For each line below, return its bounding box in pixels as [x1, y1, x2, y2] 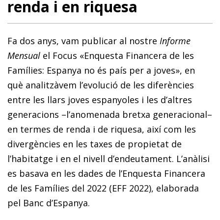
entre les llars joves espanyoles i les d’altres [7, 93, 192, 106]
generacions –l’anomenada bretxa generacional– [7, 108, 212, 120]
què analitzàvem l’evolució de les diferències [7, 79, 194, 91]
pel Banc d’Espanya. [7, 196, 90, 209]
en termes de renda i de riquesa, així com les [7, 123, 196, 135]
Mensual [7, 49, 40, 61]
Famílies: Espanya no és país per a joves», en [7, 64, 195, 76]
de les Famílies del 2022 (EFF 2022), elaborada [7, 182, 199, 194]
